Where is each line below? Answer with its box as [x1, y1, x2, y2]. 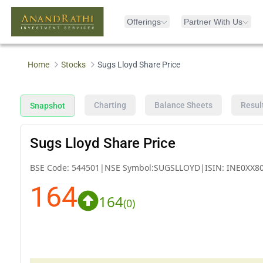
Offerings [127, 17, 161, 26]
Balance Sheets [154, 100, 213, 110]
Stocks [61, 60, 86, 69]
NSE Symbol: [104, 161, 154, 173]
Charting [93, 100, 126, 110]
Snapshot [29, 100, 65, 110]
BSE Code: [29, 161, 72, 173]
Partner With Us [184, 17, 242, 26]
